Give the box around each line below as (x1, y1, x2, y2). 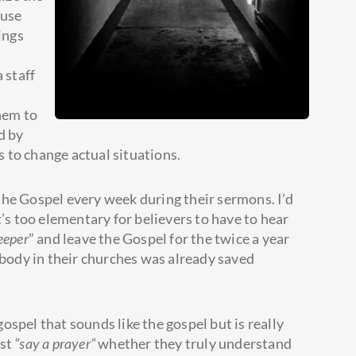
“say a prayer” (14, 334, 96, 352)
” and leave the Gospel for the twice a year (28, 230, 290, 248)
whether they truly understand (95, 334, 292, 352)
